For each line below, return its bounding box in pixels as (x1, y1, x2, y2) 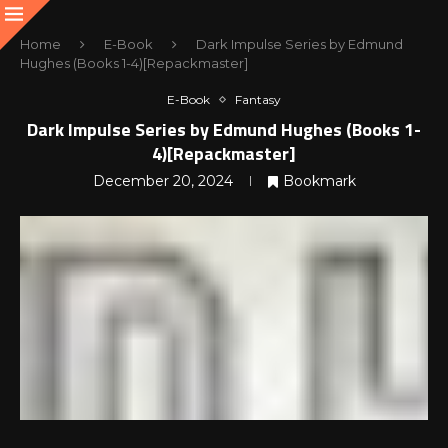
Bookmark (282, 172, 356, 190)
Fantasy (235, 92, 281, 107)
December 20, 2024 (92, 172, 233, 190)
